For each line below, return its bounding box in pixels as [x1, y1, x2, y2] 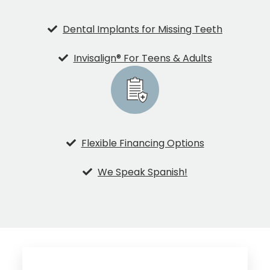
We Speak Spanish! [98, 165, 187, 180]
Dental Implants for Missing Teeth [63, 22, 222, 37]
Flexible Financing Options [81, 136, 204, 151]
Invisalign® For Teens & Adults [73, 51, 212, 66]
